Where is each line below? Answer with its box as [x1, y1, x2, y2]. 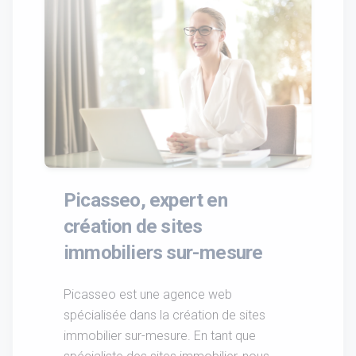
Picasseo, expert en [64, 188, 227, 211]
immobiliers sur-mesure [64, 240, 263, 264]
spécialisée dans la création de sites [64, 307, 265, 323]
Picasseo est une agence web [64, 286, 232, 302]
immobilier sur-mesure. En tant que [64, 327, 256, 343]
